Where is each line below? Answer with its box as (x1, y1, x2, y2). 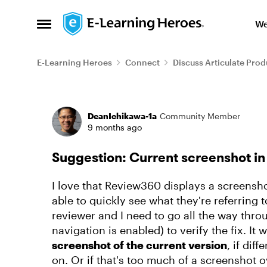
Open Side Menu (36, 21, 120, 34)
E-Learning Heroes (37, 57, 112, 67)
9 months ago (88, 122, 142, 132)
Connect (125, 57, 160, 67)
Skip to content (75, 15, 145, 26)
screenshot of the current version (52, 238, 227, 252)
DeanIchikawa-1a (88, 111, 157, 121)
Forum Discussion (36, 91, 196, 116)
